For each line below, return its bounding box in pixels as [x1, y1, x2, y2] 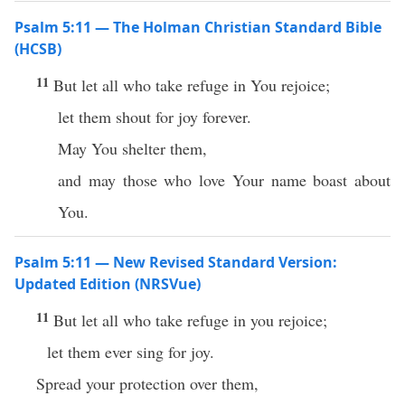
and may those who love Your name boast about [58, 169, 391, 191]
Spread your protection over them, [36, 372, 259, 394]
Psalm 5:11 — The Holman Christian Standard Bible [14, 17, 381, 37]
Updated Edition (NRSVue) [14, 274, 201, 294]
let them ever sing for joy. [47, 341, 214, 363]
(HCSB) [14, 39, 61, 59]
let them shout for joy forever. [58, 106, 251, 127]
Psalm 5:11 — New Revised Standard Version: [14, 252, 337, 272]
